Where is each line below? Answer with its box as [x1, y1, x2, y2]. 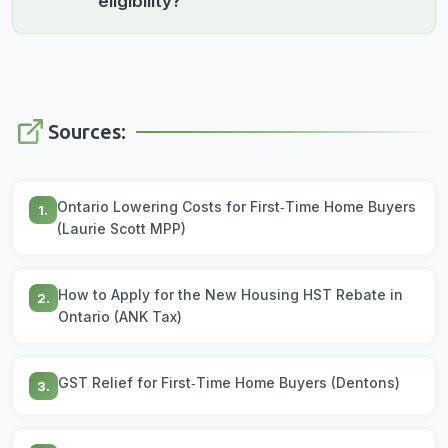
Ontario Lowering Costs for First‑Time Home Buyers [57, 198, 416, 216]
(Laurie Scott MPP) [57, 220, 186, 238]
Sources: [48, 120, 126, 145]
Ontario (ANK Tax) [58, 308, 182, 326]
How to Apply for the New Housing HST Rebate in [58, 286, 403, 304]
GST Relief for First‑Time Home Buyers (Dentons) [58, 374, 400, 392]
